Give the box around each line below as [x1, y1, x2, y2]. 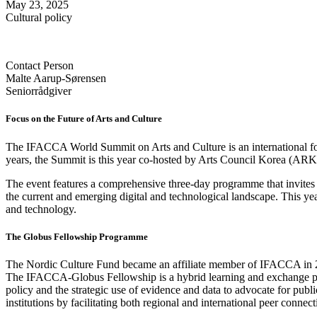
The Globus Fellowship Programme [6, 231, 148, 242]
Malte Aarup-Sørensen [6, 72, 106, 85]
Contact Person [6, 59, 74, 72]
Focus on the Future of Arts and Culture [6, 113, 162, 125]
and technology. [6, 202, 76, 215]
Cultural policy [6, 11, 72, 24]
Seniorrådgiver [6, 85, 71, 98]
